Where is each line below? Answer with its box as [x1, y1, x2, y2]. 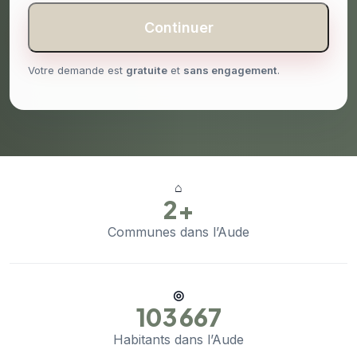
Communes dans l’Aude [108, 224, 249, 241]
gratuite [126, 64, 167, 77]
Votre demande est [28, 64, 126, 77]
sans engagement [183, 64, 277, 77]
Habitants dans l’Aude [113, 331, 244, 348]
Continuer [143, 19, 214, 37]
